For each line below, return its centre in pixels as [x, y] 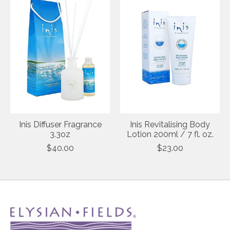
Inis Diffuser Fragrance [60, 125]
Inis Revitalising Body [170, 125]
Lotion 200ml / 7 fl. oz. [170, 135]
